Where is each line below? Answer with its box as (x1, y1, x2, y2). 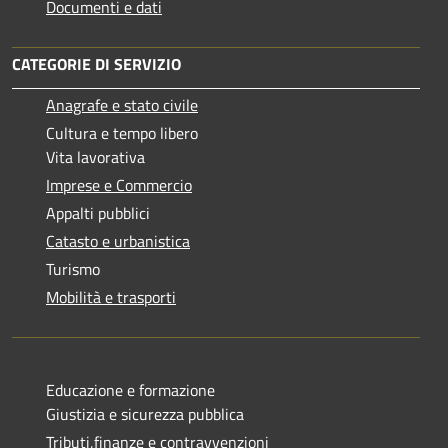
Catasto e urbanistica (46, 228, 190, 253)
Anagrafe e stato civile (46, 92, 198, 117)
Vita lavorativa (46, 144, 145, 169)
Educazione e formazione (46, 377, 215, 402)
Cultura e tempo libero (46, 120, 198, 145)
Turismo (46, 256, 100, 281)
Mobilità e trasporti (46, 284, 176, 309)
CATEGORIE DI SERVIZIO (12, 51, 181, 76)
